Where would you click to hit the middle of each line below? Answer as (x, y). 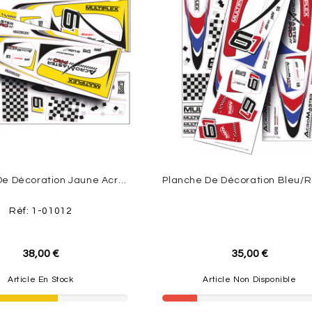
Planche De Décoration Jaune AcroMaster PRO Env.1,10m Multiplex (122, 181)
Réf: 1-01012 (41, 211)
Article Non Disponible (250, 280)
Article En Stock (40, 280)
